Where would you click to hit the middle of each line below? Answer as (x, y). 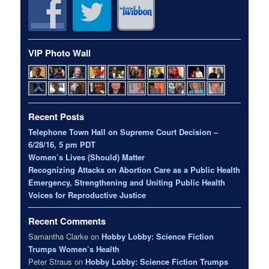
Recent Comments (67, 221)
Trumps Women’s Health (74, 249)
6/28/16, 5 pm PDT (62, 145)
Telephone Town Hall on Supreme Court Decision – (123, 132)
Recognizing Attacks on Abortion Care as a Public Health (134, 170)
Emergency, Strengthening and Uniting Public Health (127, 183)
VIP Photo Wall (60, 53)
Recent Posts (56, 117)
